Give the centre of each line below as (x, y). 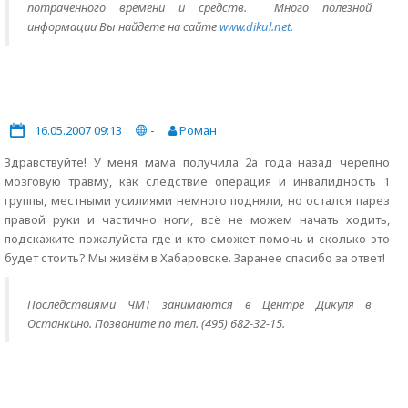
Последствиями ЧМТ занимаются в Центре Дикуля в (199, 304)
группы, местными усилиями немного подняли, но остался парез (197, 200)
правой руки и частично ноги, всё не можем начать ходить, (197, 219)
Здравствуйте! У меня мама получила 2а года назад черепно (197, 162)
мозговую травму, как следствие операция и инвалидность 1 (197, 181)
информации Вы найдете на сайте (123, 26)
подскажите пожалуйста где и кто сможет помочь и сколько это (197, 239)
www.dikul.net (255, 26)
